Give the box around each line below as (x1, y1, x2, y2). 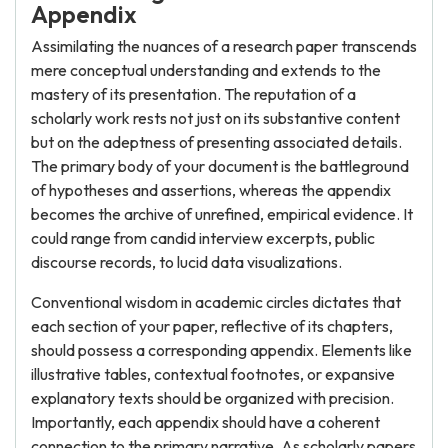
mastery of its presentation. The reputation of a (31, 84, 356, 104)
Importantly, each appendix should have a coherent (31, 412, 380, 432)
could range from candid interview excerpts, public (31, 228, 375, 248)
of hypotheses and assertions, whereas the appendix (31, 180, 391, 200)
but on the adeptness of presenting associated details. (31, 132, 402, 152)
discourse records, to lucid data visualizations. (31, 252, 342, 272)
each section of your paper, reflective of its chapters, (31, 316, 393, 336)
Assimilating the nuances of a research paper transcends (31, 36, 417, 56)
